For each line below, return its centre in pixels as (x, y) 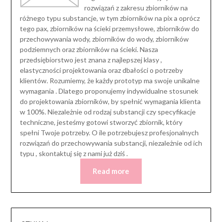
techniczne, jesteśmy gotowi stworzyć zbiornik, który (101, 122)
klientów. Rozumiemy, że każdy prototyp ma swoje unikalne (110, 81)
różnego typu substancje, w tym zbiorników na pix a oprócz (110, 18)
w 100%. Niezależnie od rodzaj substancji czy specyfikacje (108, 112)
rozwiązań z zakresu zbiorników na (136, 8)
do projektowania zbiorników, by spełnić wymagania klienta (110, 102)
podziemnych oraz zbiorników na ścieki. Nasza (89, 50)
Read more (111, 171)
